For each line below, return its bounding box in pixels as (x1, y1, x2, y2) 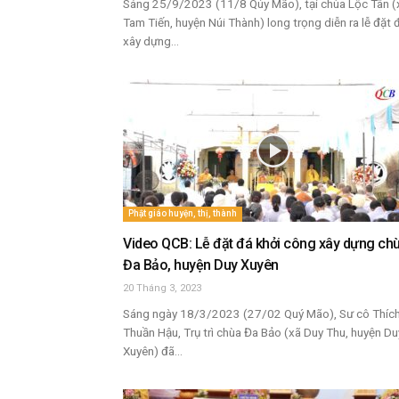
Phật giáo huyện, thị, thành (128, 208, 237, 218)
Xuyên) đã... (123, 344, 183, 358)
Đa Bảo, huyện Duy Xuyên (123, 256, 279, 273)
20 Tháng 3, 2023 (123, 282, 201, 294)
